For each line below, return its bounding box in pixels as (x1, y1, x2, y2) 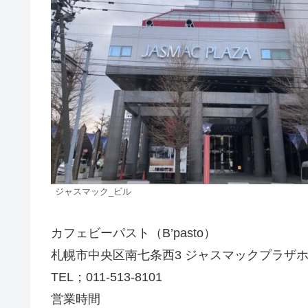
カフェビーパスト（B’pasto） (51, 225, 216, 240)
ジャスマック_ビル (55, 187, 131, 197)
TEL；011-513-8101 (51, 269, 162, 284)
